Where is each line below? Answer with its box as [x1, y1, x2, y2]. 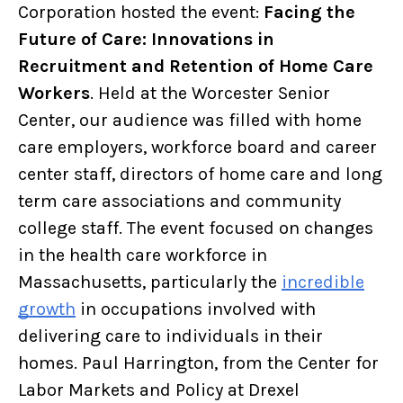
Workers [18, 83, 90, 104]
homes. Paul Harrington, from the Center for [18, 353, 379, 374]
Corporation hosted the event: [18, 2, 264, 23]
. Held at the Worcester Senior [90, 83, 330, 104]
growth [18, 299, 76, 320]
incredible [282, 272, 364, 293]
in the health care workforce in [18, 245, 267, 266]
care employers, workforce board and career [18, 137, 377, 158]
